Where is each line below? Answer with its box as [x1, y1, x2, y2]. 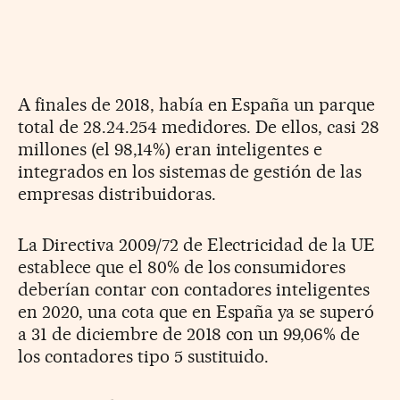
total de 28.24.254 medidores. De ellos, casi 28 [18, 115, 380, 137]
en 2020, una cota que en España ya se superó [18, 300, 375, 322]
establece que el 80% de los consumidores [18, 255, 346, 278]
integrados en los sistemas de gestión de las [18, 160, 362, 182]
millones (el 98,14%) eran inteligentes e [18, 137, 323, 160]
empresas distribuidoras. [18, 182, 216, 204]
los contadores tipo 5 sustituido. [18, 345, 270, 367]
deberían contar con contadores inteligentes [18, 278, 371, 300]
